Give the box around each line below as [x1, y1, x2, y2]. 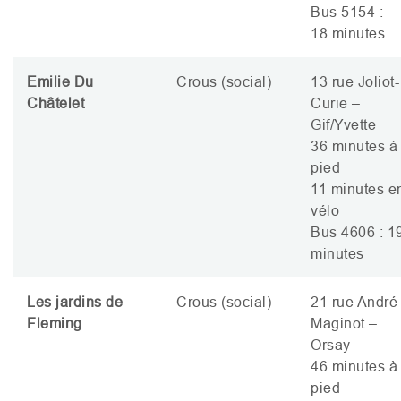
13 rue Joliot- [311, 73, 399, 90]
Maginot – [311, 315, 378, 331]
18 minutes [311, 25, 393, 41]
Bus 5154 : [311, 4, 383, 20]
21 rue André [311, 294, 397, 310]
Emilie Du [27, 73, 94, 90]
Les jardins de [27, 294, 123, 310]
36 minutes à [311, 138, 397, 154]
